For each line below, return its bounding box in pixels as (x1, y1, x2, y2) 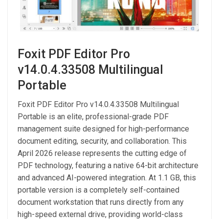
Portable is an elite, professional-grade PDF (18, 112, 169, 122)
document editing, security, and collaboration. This (18, 136, 187, 146)
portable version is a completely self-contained (18, 185, 179, 195)
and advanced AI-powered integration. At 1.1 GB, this (18, 173, 196, 183)
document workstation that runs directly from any (18, 197, 184, 207)
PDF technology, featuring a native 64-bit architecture (18, 161, 198, 171)
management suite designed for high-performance (18, 124, 189, 134)
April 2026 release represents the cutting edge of (18, 149, 187, 158)
